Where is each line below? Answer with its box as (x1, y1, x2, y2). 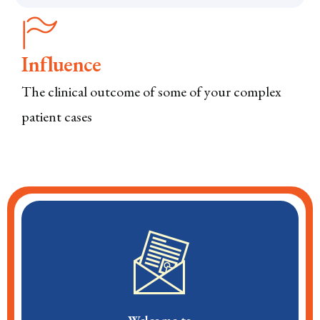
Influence (21, 50, 101, 78)
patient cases (21, 107, 92, 126)
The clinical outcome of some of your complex (21, 82, 281, 101)
